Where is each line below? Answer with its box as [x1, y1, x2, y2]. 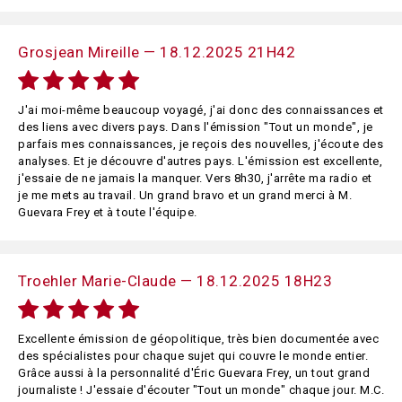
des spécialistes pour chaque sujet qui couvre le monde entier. [18, 349, 368, 363]
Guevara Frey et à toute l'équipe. [18, 205, 197, 219]
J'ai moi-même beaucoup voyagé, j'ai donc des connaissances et [18, 103, 384, 117]
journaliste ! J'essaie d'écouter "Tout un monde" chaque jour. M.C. [18, 383, 384, 397]
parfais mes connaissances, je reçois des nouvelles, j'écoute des [18, 137, 383, 151]
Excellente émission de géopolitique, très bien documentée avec [18, 332, 379, 345]
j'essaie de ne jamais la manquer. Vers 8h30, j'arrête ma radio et [18, 171, 372, 185]
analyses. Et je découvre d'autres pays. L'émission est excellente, [18, 154, 382, 168]
